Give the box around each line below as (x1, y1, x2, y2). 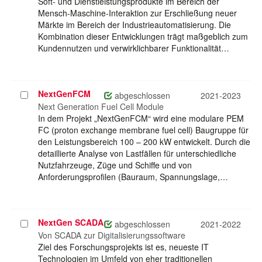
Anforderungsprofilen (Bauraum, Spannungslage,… (38, 171, 228, 183)
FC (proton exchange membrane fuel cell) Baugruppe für (38, 124, 249, 136)
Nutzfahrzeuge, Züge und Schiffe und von (38, 159, 192, 171)
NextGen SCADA (38, 216, 104, 229)
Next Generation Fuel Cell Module (38, 101, 164, 113)
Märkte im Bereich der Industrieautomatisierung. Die (38, 19, 231, 31)
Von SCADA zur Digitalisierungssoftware (38, 229, 185, 242)
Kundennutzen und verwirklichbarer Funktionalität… (38, 42, 229, 54)
